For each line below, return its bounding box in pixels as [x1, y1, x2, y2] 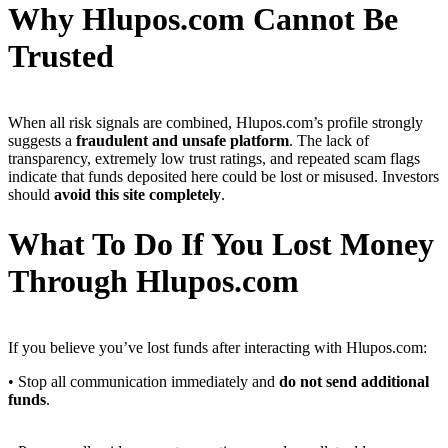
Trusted [8, 37, 114, 74]
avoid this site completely [54, 186, 221, 204]
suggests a [8, 132, 76, 150]
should [8, 186, 54, 204]
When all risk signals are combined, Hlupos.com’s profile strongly [8, 114, 423, 132]
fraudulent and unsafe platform [76, 132, 289, 150]
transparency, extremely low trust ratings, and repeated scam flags [8, 150, 420, 168]
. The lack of [289, 132, 369, 150]
